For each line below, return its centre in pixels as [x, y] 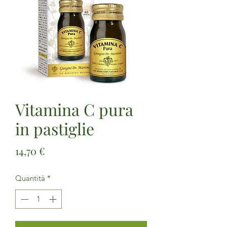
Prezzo [60, 150]
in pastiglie [55, 128]
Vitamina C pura [74, 109]
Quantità [30, 178]
